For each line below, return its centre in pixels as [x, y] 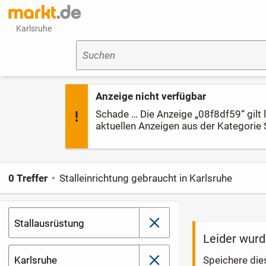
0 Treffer [28, 178]
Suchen [99, 56]
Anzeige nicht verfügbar [151, 96]
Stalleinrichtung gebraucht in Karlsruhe [146, 178]
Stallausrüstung [50, 223]
